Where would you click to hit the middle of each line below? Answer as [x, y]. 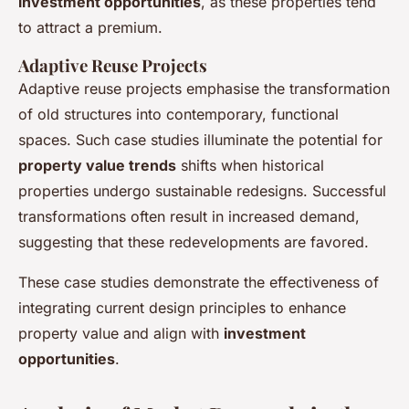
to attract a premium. [90, 28]
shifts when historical [250, 166]
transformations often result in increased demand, [189, 217]
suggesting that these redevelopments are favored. [194, 242]
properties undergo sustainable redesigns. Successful [202, 191]
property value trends [97, 166]
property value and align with [121, 334]
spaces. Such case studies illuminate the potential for [200, 140]
